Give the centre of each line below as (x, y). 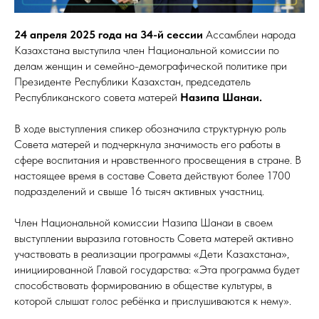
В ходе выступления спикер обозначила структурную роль (150, 128)
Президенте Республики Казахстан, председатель (132, 81)
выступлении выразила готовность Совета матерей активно (154, 238)
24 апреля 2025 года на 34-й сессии (110, 34)
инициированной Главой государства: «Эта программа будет (157, 269)
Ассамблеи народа (251, 34)
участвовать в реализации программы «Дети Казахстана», (152, 253)
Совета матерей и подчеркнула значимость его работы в (147, 144)
